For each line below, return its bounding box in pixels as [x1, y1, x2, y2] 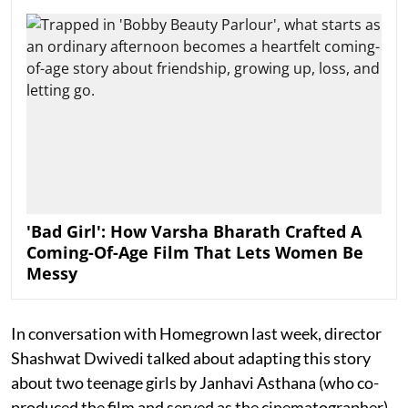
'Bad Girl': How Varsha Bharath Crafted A [26, 219, 362, 242]
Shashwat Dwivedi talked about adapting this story [11, 347, 371, 368]
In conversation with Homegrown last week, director [11, 322, 382, 343]
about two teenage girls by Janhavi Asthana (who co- [11, 372, 379, 393]
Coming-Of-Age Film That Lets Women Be [26, 240, 363, 263]
